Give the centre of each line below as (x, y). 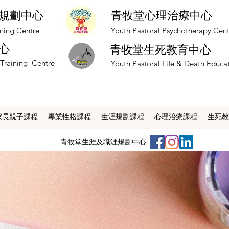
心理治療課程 (176, 117)
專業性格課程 (70, 117)
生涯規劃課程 (123, 117)
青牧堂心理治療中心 (162, 15)
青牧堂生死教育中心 (161, 50)
